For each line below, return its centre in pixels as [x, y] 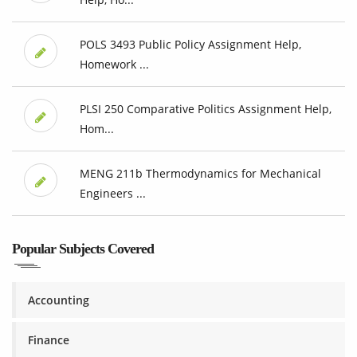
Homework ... [114, 65]
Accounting [59, 300]
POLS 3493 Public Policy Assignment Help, [190, 45]
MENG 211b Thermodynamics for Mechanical [200, 174]
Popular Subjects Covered [83, 249]
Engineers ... [112, 194]
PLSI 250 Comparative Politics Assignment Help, [205, 109]
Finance [49, 340]
